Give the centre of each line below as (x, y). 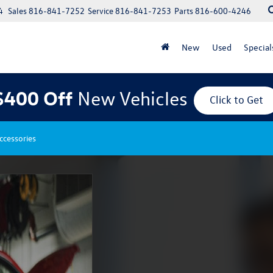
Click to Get (236, 100)
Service (101, 11)
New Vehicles (133, 98)
